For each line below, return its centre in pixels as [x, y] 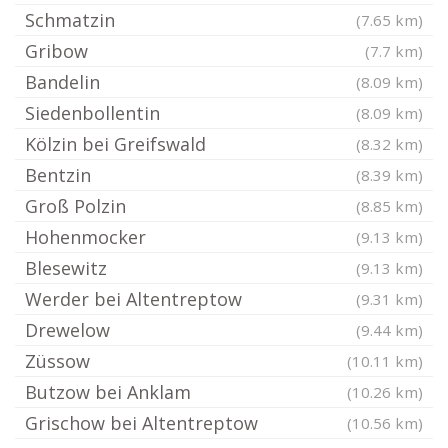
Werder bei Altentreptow [133, 299]
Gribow [56, 51]
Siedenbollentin [92, 113]
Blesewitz [66, 268]
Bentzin [58, 175]
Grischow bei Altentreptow [141, 423]
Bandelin [62, 82]
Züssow [57, 361]
